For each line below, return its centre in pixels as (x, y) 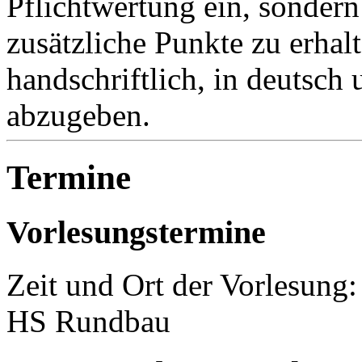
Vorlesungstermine (136, 232)
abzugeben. (78, 115)
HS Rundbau (88, 321)
